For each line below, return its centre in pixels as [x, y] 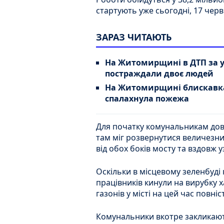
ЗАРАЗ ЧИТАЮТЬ [134, 37]
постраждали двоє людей [159, 74]
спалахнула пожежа [147, 99]
